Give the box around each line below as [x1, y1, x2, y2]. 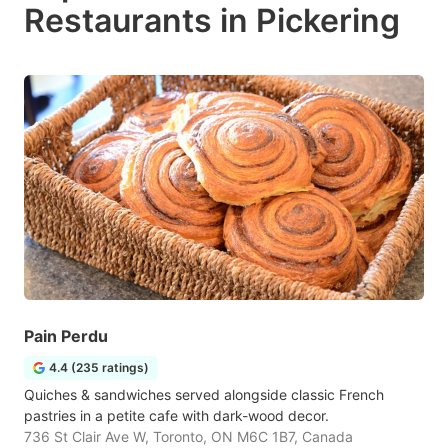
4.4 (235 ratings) [49, 360, 149, 375]
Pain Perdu [24, 326, 108, 346]
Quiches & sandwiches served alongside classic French [24, 386, 384, 403]
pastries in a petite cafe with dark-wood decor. [24, 407, 329, 424]
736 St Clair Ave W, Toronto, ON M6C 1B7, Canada [24, 428, 353, 445]
